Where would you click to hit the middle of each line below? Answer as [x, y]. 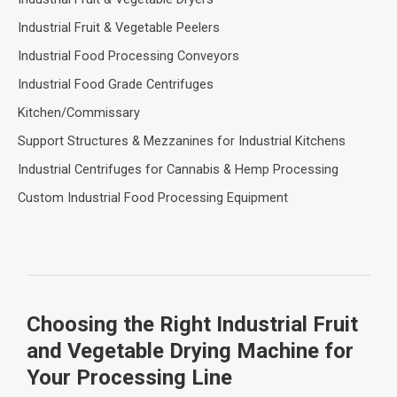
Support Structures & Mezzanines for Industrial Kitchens [182, 140]
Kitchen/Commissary [79, 112]
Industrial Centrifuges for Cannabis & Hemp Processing [178, 169]
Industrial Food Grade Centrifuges [116, 84]
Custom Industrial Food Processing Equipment [153, 197]
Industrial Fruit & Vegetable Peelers [119, 27]
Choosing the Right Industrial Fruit [192, 325]
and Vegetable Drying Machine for [190, 351]
